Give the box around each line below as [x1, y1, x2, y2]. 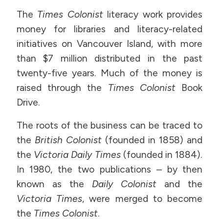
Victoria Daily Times [33, 149, 121, 160]
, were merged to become [82, 193, 203, 204]
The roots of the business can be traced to [16, 119, 203, 131]
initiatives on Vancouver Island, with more [16, 38, 203, 50]
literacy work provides [103, 9, 203, 21]
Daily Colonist [92, 178, 157, 190]
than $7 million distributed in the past [16, 53, 203, 65]
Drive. [16, 97, 40, 109]
